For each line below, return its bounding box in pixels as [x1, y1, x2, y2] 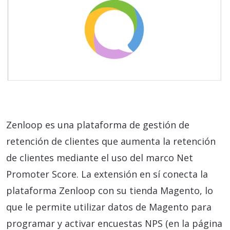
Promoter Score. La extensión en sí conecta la [6, 168, 208, 181]
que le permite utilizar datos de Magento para [6, 201, 212, 214]
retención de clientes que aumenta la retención [6, 135, 216, 148]
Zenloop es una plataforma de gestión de [6, 119, 189, 131]
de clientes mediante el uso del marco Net [6, 151, 193, 164]
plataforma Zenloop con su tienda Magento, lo [6, 184, 213, 197]
